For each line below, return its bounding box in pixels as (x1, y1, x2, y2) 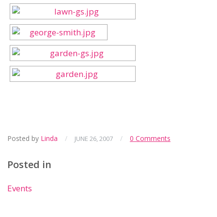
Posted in (7, 158, 51, 171)
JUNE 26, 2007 (75, 134, 113, 143)
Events (7, 183, 32, 194)
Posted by (7, 134, 41, 143)
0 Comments (130, 134, 170, 143)
